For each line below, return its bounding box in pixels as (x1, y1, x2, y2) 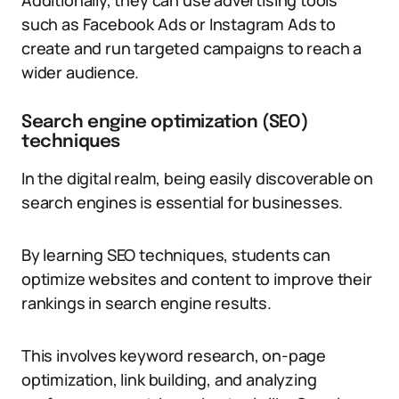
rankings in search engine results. (21, 292, 272, 313)
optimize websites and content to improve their (21, 268, 372, 289)
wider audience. (21, 61, 140, 83)
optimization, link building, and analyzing (21, 369, 317, 390)
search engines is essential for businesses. (21, 191, 344, 213)
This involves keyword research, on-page (21, 345, 326, 366)
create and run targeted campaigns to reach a (21, 37, 362, 59)
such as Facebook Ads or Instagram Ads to (21, 13, 336, 35)
